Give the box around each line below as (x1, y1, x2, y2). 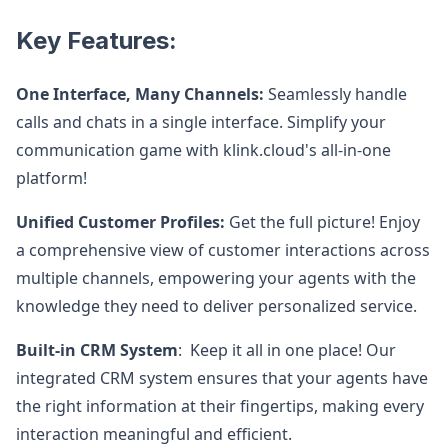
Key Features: (16, 26, 177, 55)
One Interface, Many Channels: (16, 83, 264, 105)
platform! (16, 167, 87, 189)
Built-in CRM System (16, 339, 178, 361)
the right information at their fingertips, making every (16, 395, 424, 417)
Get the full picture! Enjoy (225, 211, 420, 233)
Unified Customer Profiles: (16, 211, 225, 233)
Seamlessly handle (264, 83, 407, 105)
